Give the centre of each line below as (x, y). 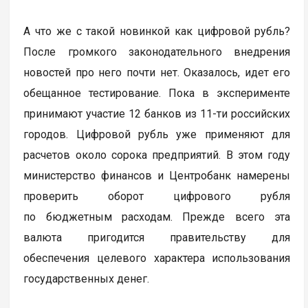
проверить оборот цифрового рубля (157, 196)
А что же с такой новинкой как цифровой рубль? (157, 31)
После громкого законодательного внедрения (157, 52)
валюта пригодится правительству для (157, 237)
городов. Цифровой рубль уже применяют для (157, 134)
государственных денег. (89, 278)
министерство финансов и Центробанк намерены (157, 175)
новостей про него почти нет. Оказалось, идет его (157, 72)
